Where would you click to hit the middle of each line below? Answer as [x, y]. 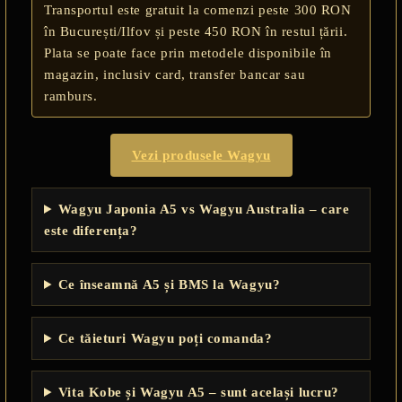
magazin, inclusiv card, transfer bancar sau [175, 74]
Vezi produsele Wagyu [201, 155]
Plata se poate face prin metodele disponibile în [188, 53]
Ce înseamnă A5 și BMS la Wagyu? [169, 284]
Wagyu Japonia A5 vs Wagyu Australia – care [204, 209]
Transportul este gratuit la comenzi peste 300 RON [198, 10]
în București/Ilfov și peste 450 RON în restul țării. [196, 31]
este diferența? [91, 231]
